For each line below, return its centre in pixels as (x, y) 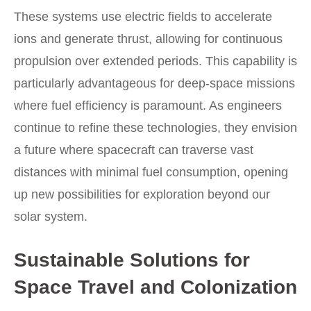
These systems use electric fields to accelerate (143, 17)
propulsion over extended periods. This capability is (155, 61)
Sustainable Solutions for (132, 260)
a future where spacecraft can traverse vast (134, 150)
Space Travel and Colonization (155, 287)
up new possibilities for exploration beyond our (142, 195)
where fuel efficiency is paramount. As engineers (148, 106)
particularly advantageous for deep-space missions (154, 84)
